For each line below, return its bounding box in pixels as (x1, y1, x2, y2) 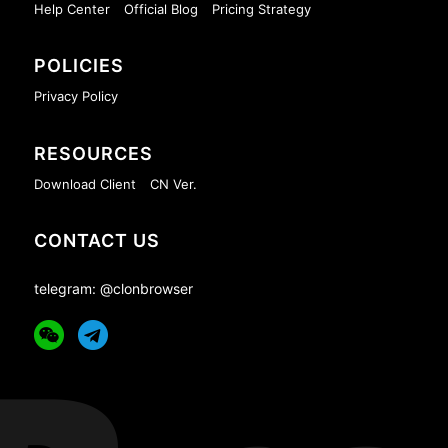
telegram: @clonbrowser (33, 279, 193, 297)
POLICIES (33, 55, 124, 77)
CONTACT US (33, 229, 160, 251)
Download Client (33, 175, 136, 192)
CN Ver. (149, 175, 197, 192)
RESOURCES (33, 142, 153, 164)
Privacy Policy (33, 88, 118, 105)
